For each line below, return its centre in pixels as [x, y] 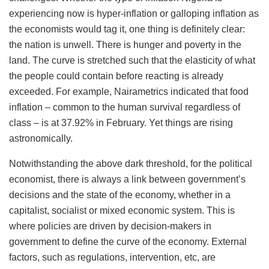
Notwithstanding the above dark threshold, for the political [131, 163]
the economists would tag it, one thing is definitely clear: [127, 29]
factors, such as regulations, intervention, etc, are [112, 257]
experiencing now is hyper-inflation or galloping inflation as [134, 13]
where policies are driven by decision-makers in [110, 226]
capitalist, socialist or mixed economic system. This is [122, 210]
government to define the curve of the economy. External [128, 241]
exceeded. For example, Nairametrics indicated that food [129, 91]
